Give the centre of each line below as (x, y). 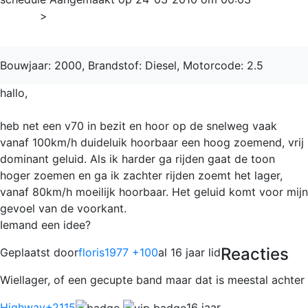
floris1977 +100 (118, 252)
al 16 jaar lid (189, 252)
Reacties (255, 254)
